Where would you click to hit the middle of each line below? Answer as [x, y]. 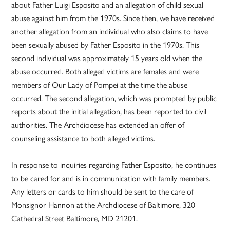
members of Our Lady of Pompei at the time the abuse [100, 85]
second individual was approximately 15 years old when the [107, 59]
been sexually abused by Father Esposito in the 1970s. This [106, 45]
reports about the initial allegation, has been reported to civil [109, 112]
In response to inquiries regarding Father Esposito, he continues [114, 165]
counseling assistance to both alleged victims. [83, 139]
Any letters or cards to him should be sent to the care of [103, 192]
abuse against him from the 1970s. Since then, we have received [113, 18]
